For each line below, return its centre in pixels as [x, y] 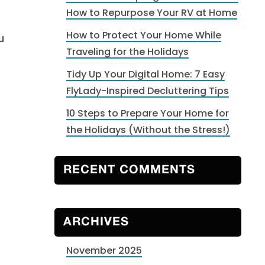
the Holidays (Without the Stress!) [148, 130]
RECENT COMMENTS [129, 170]
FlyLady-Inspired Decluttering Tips [148, 91]
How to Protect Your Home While [144, 35]
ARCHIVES [96, 222]
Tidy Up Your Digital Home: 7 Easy [146, 74]
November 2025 [104, 251]
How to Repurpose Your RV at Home [152, 13]
